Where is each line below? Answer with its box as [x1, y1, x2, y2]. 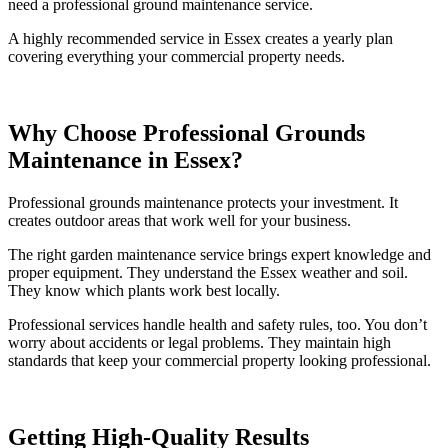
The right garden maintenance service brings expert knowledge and [8, 245, 431, 263]
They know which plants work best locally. [8, 281, 280, 299]
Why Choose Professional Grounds [8, 119, 365, 146]
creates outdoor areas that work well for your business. [8, 211, 351, 229]
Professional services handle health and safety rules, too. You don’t [8, 315, 427, 333]
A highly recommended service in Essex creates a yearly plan [8, 29, 393, 47]
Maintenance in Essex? [8, 146, 243, 173]
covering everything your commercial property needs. [8, 47, 345, 65]
